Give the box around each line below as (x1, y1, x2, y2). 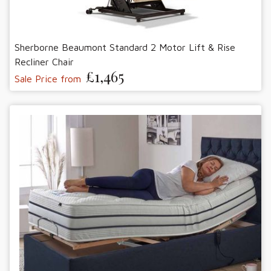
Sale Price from (15, 73, 81, 85)
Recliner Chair (15, 56, 74, 68)
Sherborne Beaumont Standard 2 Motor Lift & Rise (15, 42, 235, 53)
